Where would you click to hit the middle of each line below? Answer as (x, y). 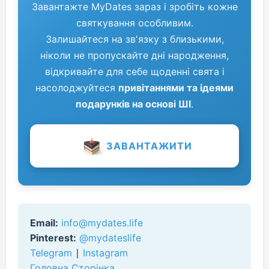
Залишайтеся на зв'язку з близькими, (134, 39)
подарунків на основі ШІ (133, 104)
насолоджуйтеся (77, 88)
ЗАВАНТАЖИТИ (149, 146)
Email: (44, 223)
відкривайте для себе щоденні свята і (134, 71)
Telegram (51, 253)
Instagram (105, 253)
